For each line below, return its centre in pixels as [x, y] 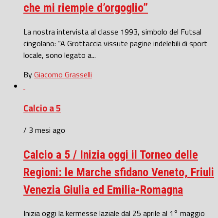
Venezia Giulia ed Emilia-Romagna [103, 190]
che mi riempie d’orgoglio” [86, 8]
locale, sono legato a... [60, 55]
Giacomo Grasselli [63, 75]
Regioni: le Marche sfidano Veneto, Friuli [119, 172]
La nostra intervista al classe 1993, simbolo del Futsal [112, 32]
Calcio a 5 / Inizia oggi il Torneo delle [111, 154]
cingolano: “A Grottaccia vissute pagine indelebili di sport [115, 44]
